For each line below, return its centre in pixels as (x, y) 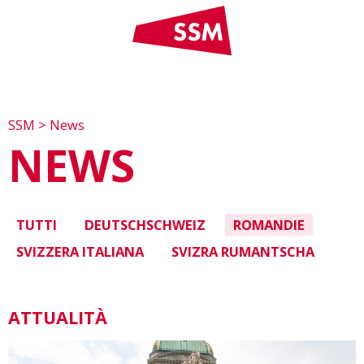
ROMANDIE (269, 225)
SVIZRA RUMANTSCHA (243, 252)
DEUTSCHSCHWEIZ (145, 225)
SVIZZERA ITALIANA (80, 252)
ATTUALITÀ (58, 318)
